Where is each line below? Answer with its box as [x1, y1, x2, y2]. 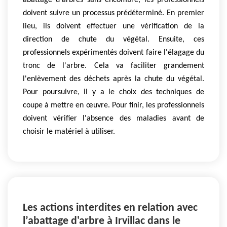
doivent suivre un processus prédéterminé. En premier [23, 9, 204, 18]
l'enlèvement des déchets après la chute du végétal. [23, 75, 204, 84]
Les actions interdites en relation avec [23, 202, 198, 214]
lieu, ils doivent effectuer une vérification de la [23, 22, 204, 31]
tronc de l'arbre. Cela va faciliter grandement [23, 62, 204, 70]
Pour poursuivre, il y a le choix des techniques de [23, 88, 204, 97]
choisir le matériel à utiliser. [23, 128, 115, 136]
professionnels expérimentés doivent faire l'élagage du [23, 49, 204, 57]
